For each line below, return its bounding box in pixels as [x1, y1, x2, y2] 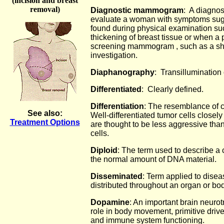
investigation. [90, 51, 137, 59]
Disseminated [90, 172, 142, 180]
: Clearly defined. [141, 85, 215, 93]
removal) [29, 5, 60, 13]
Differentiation [90, 102, 144, 110]
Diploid [90, 146, 117, 154]
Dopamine [90, 198, 129, 206]
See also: [27, 109, 62, 117]
